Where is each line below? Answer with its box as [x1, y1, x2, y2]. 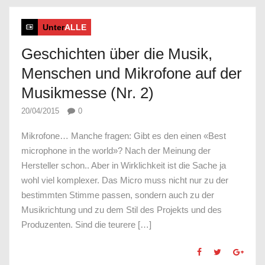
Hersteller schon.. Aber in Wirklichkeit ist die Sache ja [21, 160, 226, 171]
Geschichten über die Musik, [21, 44, 212, 63]
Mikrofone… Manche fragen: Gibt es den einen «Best [21, 131, 226, 141]
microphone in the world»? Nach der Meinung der [21, 146, 211, 156]
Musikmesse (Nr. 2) [21, 83, 154, 102]
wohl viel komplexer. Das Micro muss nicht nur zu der [21, 175, 228, 186]
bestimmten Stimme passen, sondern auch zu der [21, 190, 214, 201]
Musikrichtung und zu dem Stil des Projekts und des [21, 205, 222, 215]
